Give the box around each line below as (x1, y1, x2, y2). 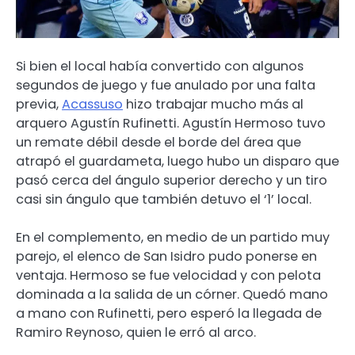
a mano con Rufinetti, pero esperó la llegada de (16, 304, 322, 323)
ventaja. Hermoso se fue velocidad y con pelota (16, 266, 321, 285)
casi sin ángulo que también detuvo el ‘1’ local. (16, 190, 311, 209)
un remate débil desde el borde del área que (16, 133, 301, 152)
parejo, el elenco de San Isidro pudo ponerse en (16, 247, 317, 266)
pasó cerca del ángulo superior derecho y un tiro (16, 171, 327, 190)
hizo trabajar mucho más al (123, 95, 303, 114)
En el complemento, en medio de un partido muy (16, 228, 330, 247)
